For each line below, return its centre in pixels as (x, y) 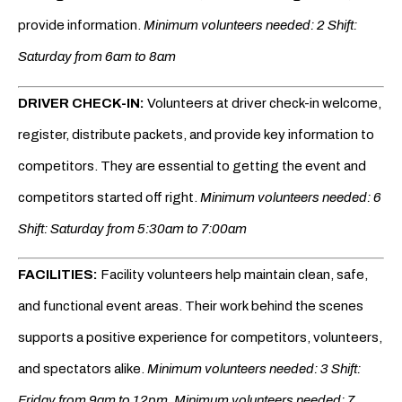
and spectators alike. (83, 369)
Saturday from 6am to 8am (97, 57)
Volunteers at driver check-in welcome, (264, 103)
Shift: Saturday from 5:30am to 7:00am (132, 228)
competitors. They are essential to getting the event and (192, 166)
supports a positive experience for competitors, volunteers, (200, 338)
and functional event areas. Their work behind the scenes (191, 306)
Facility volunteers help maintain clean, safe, (233, 275)
